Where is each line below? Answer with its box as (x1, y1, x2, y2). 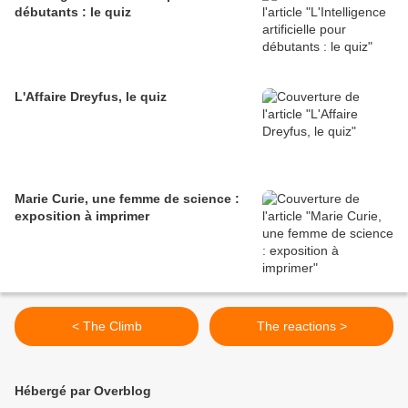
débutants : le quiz (15, 5, 131, 20)
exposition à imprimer (15, 209, 149, 224)
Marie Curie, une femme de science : (15, 191, 240, 207)
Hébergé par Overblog (15, 383, 151, 399)
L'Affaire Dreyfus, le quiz (15, 89, 167, 105)
